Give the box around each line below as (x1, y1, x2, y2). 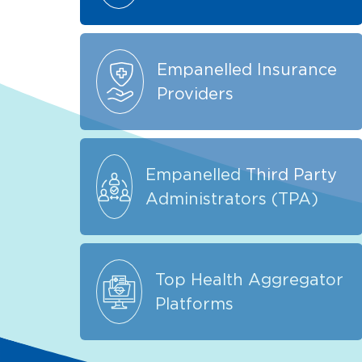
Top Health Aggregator (155, 269, 344, 289)
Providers (156, 83, 234, 103)
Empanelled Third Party (145, 164, 337, 184)
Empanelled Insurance (156, 59, 337, 79)
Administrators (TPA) (145, 188, 318, 208)
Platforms (155, 293, 234, 314)
